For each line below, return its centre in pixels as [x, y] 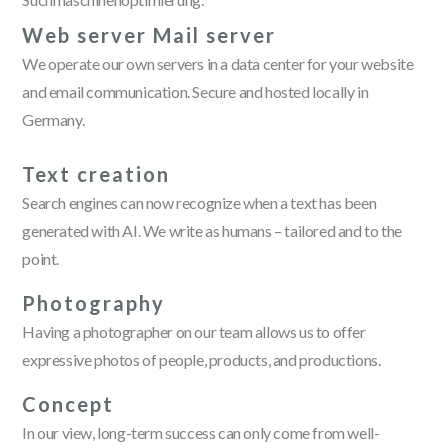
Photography [94, 302]
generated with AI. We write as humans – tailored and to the [212, 230]
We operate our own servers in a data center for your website [218, 63]
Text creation [96, 173]
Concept [68, 403]
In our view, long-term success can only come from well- [201, 432]
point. [41, 258]
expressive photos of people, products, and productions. [201, 359]
